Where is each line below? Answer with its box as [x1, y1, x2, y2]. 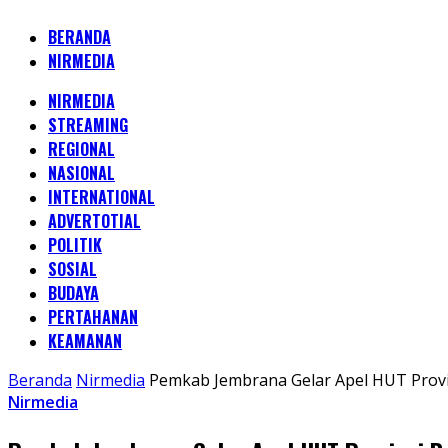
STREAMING [48, 113, 128, 137]
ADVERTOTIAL [48, 209, 141, 233]
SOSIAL [48, 257, 97, 281]
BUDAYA [48, 281, 99, 305]
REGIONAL [48, 137, 115, 161]
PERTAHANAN [48, 305, 138, 329]
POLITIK [48, 233, 102, 257]
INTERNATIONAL [48, 185, 155, 209]
